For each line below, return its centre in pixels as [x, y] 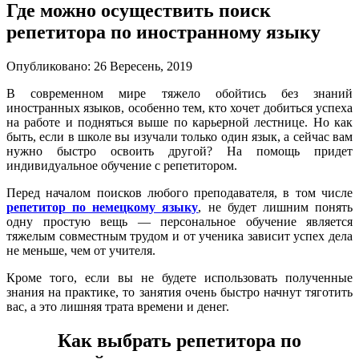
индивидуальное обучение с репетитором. [122, 166]
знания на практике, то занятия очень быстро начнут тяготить [179, 292]
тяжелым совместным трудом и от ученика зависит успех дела [179, 236]
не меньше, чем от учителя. [81, 251]
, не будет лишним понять [276, 208]
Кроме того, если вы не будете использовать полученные [179, 278]
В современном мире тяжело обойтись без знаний [179, 94]
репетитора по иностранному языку [163, 32]
